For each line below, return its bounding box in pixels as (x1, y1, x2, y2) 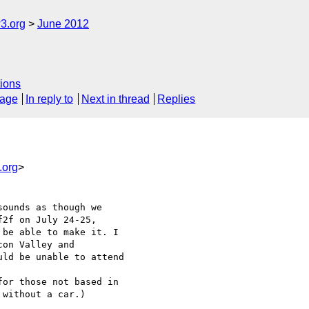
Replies (157, 93, 196, 106)
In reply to (26, 93, 74, 106)
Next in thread (81, 93, 150, 106)
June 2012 (37, 18, 89, 30)
